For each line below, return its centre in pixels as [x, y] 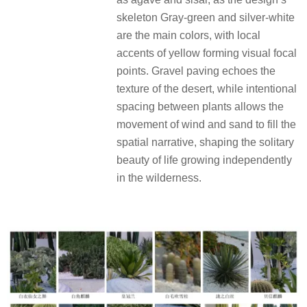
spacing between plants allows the [200, 106]
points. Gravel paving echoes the [196, 71]
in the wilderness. [159, 177]
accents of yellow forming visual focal [207, 53]
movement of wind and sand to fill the [206, 124]
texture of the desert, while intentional [207, 88]
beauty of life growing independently [204, 160]
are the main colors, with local [188, 35]
